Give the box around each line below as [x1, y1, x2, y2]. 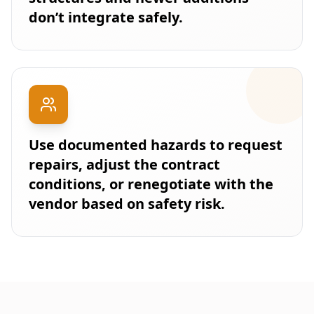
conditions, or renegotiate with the [29, 175, 273, 193]
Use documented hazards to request [29, 135, 282, 154]
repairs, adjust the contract [29, 155, 220, 174]
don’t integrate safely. [29, 8, 183, 27]
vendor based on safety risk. [29, 194, 225, 213]
